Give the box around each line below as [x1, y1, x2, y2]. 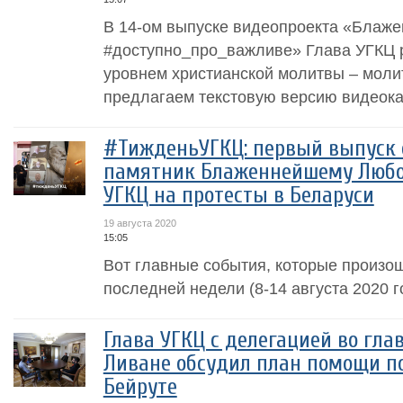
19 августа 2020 [103, 218, 176, 228]
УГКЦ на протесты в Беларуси [103, 182, 374, 209]
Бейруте [103, 373, 177, 400]
